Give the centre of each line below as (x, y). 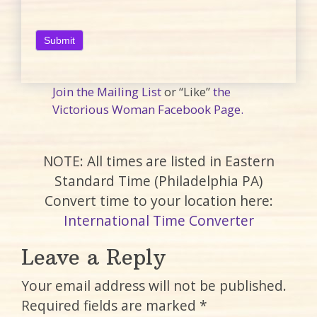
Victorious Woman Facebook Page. (148, 110)
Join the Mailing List (108, 92)
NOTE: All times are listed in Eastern (158, 161)
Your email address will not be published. (154, 286)
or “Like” (189, 92)
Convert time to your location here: (158, 201)
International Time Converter (158, 221)
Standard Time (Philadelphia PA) (158, 181)
